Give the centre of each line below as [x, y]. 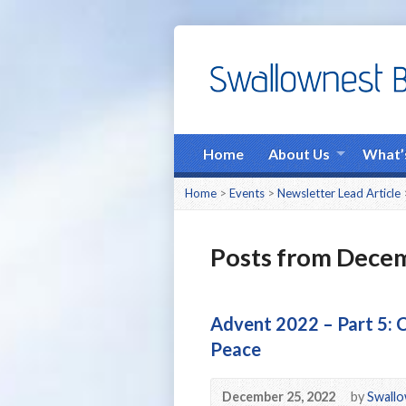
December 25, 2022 [279, 396]
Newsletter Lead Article [339, 193]
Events [247, 193]
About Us [299, 154]
